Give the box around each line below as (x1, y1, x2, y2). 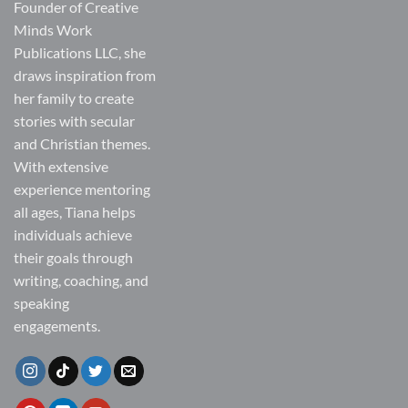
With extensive (14, 158, 108, 176)
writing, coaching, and (14, 271, 148, 290)
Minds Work (14, 21, 92, 39)
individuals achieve (14, 226, 132, 244)
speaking (14, 294, 69, 312)
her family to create (14, 89, 134, 107)
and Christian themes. (14, 135, 150, 153)
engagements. (14, 317, 100, 335)
